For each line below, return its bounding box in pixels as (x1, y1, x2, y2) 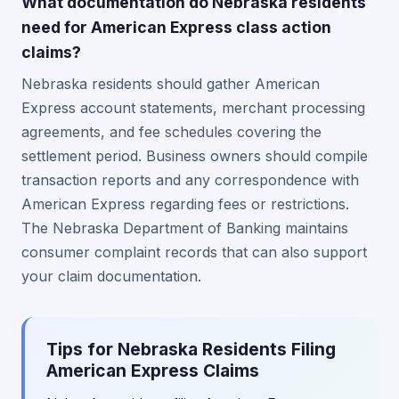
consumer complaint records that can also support (21, 243, 367, 261)
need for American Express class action (21, 18, 331, 37)
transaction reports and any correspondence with (21, 171, 359, 189)
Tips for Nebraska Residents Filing (46, 338, 336, 360)
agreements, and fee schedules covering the (21, 123, 322, 141)
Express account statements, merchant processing (21, 99, 365, 117)
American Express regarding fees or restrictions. (21, 195, 349, 213)
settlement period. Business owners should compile (21, 147, 368, 165)
